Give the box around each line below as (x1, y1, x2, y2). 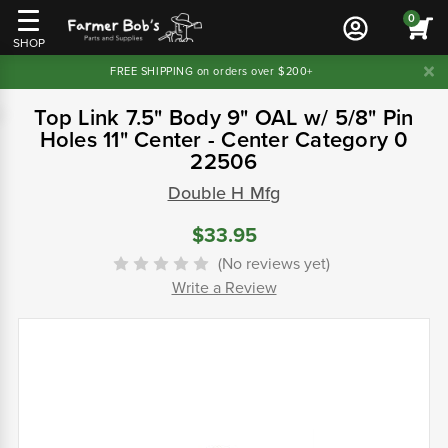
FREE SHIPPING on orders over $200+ (110, 65, 313, 78)
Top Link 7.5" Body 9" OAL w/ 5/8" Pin (34, 105, 414, 131)
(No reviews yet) (218, 254, 330, 275)
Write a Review (171, 278, 277, 299)
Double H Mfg (167, 182, 281, 204)
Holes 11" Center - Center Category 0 (39, 127, 409, 153)
